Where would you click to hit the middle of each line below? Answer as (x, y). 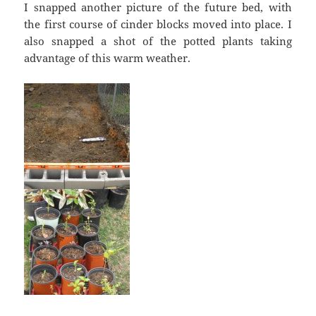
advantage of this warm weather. (108, 57)
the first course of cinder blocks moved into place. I (158, 24)
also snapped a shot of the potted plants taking (158, 41)
